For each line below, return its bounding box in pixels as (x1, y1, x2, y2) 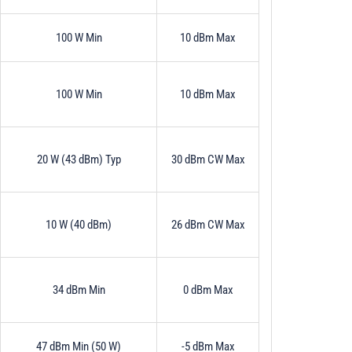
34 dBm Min (52, 282, 105, 297)
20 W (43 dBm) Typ (36, 152, 121, 167)
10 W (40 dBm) (46, 217, 112, 232)
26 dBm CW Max (170, 217, 245, 232)
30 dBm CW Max (170, 152, 245, 167)
